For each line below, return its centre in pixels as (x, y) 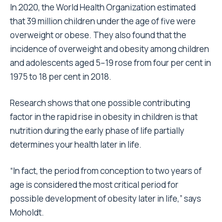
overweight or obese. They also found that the (98, 35)
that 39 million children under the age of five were (103, 21)
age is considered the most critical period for (94, 185)
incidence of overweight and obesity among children (110, 49)
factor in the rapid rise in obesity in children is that (104, 117)
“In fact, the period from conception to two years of (106, 171)
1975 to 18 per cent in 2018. (61, 77)
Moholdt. (27, 213)
